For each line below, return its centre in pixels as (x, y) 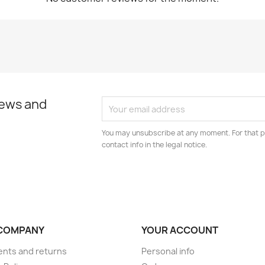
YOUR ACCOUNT (180, 230)
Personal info (168, 251)
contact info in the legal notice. (155, 145)
